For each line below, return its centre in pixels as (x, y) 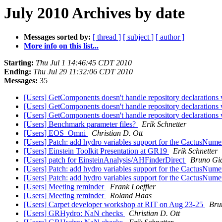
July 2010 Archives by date (94, 13)
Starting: (19, 63)
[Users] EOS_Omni (56, 133)
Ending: (18, 72)
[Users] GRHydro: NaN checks (74, 214)
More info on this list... (61, 46)
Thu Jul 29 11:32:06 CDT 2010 (83, 72)
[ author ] (170, 37)
